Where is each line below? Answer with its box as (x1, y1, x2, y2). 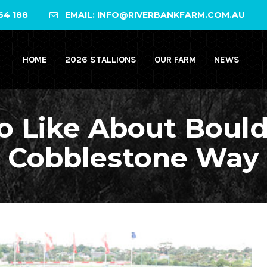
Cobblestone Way (8, 141, 259, 175)
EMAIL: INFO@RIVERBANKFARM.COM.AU (63, 10, 246, 20)
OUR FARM (154, 54, 196, 65)
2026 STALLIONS (64, 54, 136, 65)
